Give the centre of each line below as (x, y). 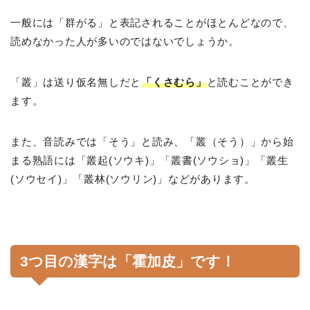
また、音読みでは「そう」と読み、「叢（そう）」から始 (152, 142)
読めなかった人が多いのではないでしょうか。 (125, 42)
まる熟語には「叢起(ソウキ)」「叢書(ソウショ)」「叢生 (149, 161)
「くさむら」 (174, 82)
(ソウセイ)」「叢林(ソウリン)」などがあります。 (133, 179)
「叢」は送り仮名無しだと (76, 82)
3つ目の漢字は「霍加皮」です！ (128, 262)
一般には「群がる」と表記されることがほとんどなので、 (152, 23)
